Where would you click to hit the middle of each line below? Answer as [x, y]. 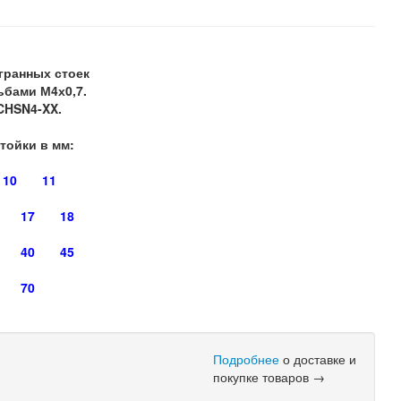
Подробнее [247, 359]
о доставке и [318, 359]
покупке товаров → [269, 377]
